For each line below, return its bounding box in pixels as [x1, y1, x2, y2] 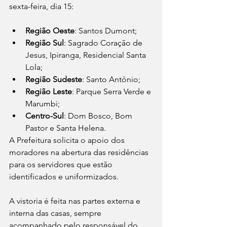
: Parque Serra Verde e [72, 87, 153, 97]
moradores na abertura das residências [9, 147, 150, 158]
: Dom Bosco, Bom [64, 111, 134, 121]
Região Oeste [25, 26, 74, 36]
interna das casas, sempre [9, 208, 103, 218]
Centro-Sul [25, 111, 64, 121]
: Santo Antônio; [82, 74, 140, 85]
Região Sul [25, 38, 64, 48]
